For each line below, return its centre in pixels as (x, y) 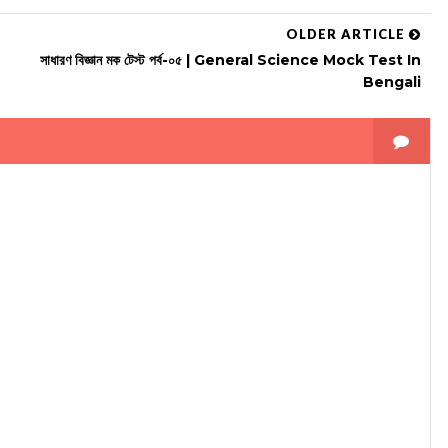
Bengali (392, 81)
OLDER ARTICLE (347, 33)
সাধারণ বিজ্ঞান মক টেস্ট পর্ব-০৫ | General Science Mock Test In (230, 59)
